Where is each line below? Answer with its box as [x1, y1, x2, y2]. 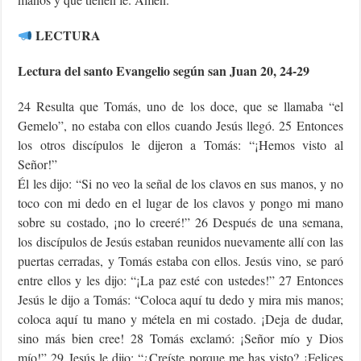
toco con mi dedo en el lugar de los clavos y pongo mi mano [18, 194, 343, 212]
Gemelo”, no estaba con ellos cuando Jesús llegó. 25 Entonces [18, 117, 343, 135]
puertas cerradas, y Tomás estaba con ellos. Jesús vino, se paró [18, 252, 343, 270]
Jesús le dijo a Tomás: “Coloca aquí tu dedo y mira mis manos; [18, 291, 343, 309]
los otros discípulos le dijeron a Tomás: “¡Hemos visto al [18, 136, 343, 154]
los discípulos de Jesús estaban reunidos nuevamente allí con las [18, 233, 343, 251]
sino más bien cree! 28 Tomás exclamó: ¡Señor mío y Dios [18, 330, 343, 347]
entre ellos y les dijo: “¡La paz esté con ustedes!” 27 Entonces [18, 272, 343, 289]
